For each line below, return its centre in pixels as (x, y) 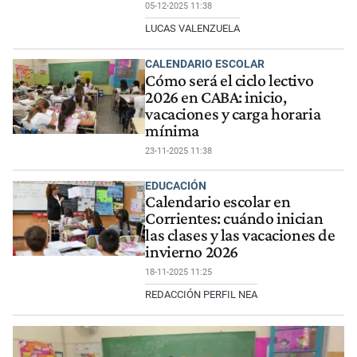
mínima (172, 130)
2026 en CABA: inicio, (216, 97)
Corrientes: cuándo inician (234, 219)
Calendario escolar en (218, 202)
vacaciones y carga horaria (233, 114)
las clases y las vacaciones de (240, 235)
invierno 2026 (192, 252)
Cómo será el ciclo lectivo (229, 80)
